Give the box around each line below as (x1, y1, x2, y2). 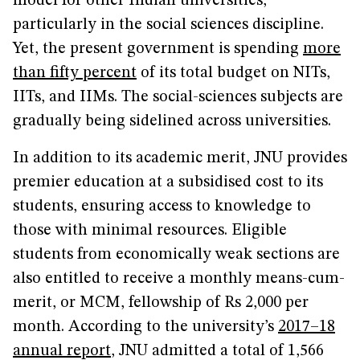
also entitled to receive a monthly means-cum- (13, 271, 345, 287)
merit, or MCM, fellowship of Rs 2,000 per (13, 295, 309, 311)
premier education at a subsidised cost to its (13, 174, 323, 190)
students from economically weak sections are (13, 247, 340, 263)
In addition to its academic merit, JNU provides (13, 150, 347, 166)
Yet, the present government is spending (13, 41, 303, 57)
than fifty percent (13, 65, 137, 81)
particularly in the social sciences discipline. (13, 17, 324, 33)
